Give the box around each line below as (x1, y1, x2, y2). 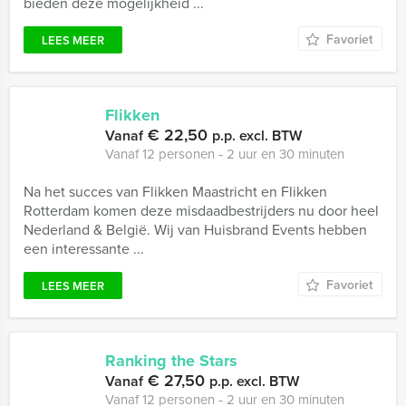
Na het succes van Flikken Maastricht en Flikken (24, 181, 327, 201)
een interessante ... (24, 238, 144, 258)
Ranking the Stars (105, 349, 237, 372)
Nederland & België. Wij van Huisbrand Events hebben (24, 219, 367, 239)
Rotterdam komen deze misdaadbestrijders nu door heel (24, 200, 379, 220)
